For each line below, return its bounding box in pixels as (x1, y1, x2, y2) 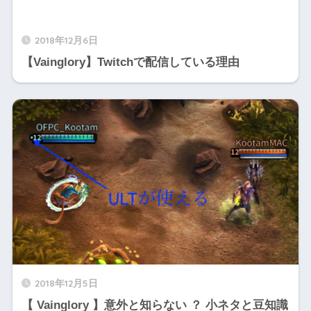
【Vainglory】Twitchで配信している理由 (21, 55, 239, 69)
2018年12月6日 (34, 33, 98, 46)
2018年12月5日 (34, 276, 98, 289)
